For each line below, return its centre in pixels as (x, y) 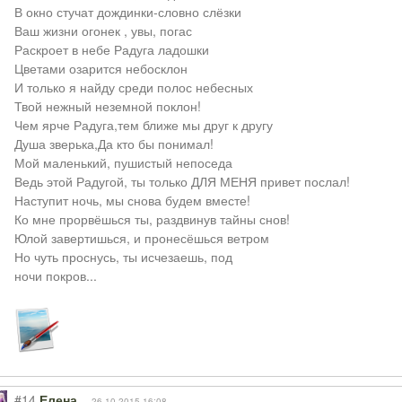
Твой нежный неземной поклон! (107, 106)
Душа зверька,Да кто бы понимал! (114, 144)
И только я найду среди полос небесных (133, 87)
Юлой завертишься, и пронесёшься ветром (141, 238)
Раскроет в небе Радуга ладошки (111, 49)
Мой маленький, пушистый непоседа (123, 162)
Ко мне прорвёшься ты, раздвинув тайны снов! (152, 219)
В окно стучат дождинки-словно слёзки (127, 12)
